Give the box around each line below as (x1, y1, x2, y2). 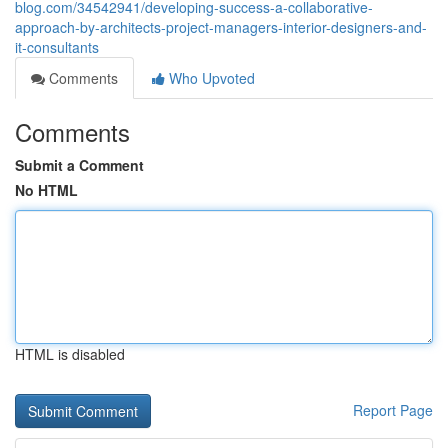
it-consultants (15, 37, 99, 57)
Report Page (353, 400, 433, 420)
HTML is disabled (15, 344, 125, 364)
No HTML (15, 180, 78, 200)
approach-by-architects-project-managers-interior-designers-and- (15, 17, 427, 37)
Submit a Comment (15, 155, 144, 175)
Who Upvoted (165, 68, 255, 88)
